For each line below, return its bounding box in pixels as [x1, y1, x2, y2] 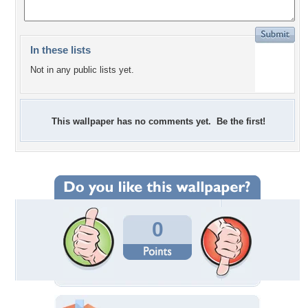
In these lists [30, 44, 91, 56]
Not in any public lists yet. [30, 65, 134, 76]
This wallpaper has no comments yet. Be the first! [52, 116, 265, 126]
